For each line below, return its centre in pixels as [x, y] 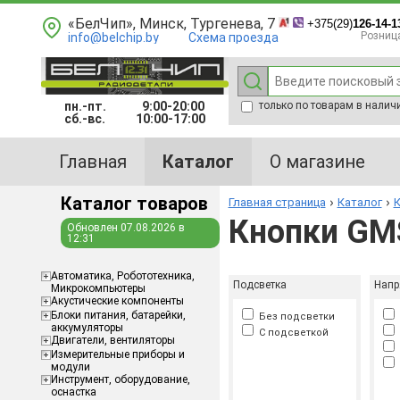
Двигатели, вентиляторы [112, 340]
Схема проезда [233, 37]
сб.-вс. [95, 119]
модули [70, 367]
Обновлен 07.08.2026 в [125, 228]
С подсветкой [291, 333]
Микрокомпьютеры [98, 288]
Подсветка [259, 285]
